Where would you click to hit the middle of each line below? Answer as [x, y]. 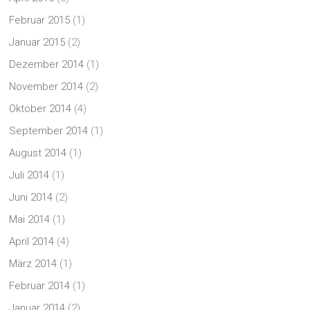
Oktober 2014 [40, 109]
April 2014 [32, 241]
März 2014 [33, 264]
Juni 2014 [31, 197]
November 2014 [46, 86]
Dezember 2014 [47, 64]
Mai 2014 [30, 219]
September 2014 [49, 131]
